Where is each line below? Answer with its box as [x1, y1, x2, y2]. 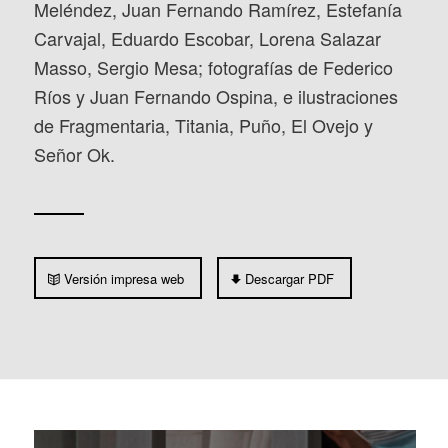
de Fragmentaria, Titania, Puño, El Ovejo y [33, 112, 373, 139]
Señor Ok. [33, 141, 115, 168]
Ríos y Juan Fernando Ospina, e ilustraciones [33, 83, 398, 110]
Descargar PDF [244, 269, 334, 289]
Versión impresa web [63, 269, 184, 289]
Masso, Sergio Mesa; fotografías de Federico [33, 54, 393, 81]
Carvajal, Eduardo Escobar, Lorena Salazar [33, 25, 381, 52]
